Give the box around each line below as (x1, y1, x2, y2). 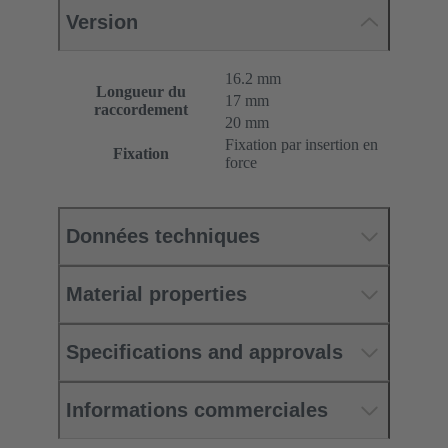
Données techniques (66, 225, 260, 248)
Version (66, 11, 138, 34)
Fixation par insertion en (225, 136, 378, 154)
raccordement (94, 101, 188, 119)
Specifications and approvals (66, 341, 343, 364)
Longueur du (96, 83, 186, 101)
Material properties (66, 283, 247, 306)
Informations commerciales (66, 399, 328, 422)
